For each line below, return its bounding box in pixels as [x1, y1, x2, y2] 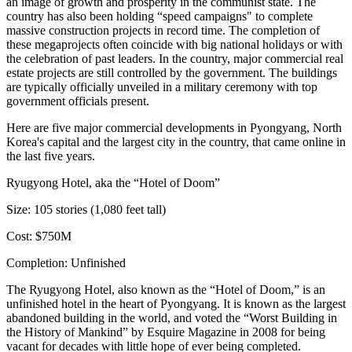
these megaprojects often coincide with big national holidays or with [6, 38, 343, 51]
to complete [252, 9, 313, 23]
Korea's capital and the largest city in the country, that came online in [6, 135, 346, 148]
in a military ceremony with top [159, 80, 317, 93]
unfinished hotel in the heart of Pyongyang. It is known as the [6, 297, 313, 310]
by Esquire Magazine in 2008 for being [128, 325, 325, 339]
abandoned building [6, 311, 104, 324]
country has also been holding [6, 9, 157, 23]
